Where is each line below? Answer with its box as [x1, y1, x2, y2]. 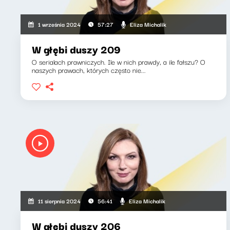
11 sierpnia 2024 [38, 196, 81, 205]
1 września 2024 [38, 20, 81, 29]
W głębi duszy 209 [32, 41, 121, 57]
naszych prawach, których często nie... [32, 64, 146, 75]
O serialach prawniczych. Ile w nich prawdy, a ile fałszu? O [32, 56, 205, 67]
